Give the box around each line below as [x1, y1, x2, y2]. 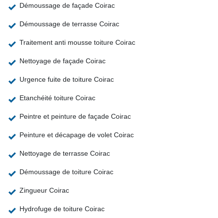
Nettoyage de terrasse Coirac [19, 149, 110, 158]
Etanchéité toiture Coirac [19, 94, 95, 102]
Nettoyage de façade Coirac [19, 57, 106, 65]
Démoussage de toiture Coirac [19, 168, 113, 176]
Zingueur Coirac [19, 186, 69, 195]
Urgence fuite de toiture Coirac [19, 75, 114, 84]
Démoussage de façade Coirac [19, 1, 115, 10]
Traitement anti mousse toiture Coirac [19, 38, 135, 47]
